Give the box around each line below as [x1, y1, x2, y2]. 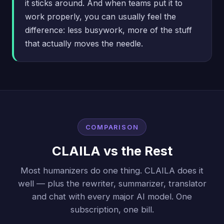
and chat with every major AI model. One [32, 191, 192, 202]
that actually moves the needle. [25, 38, 143, 49]
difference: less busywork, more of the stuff [25, 25, 192, 35]
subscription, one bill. [70, 204, 154, 215]
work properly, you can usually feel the [25, 11, 176, 22]
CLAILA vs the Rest [51, 143, 172, 159]
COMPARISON [85, 123, 139, 131]
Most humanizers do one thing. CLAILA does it [20, 165, 203, 176]
